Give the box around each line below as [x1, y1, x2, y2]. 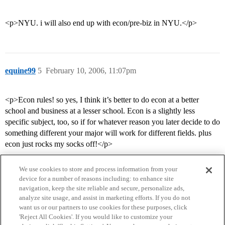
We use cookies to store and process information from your [19, 165, 178, 173]
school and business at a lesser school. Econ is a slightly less [5, 106, 195, 116]
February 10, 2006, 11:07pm [46, 66, 136, 75]
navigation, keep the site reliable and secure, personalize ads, [19, 184, 185, 192]
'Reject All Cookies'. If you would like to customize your [19, 213, 173, 220]
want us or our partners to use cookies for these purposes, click [19, 203, 188, 211]
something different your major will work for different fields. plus [5, 129, 211, 138]
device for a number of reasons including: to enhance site [19, 175, 174, 182]
